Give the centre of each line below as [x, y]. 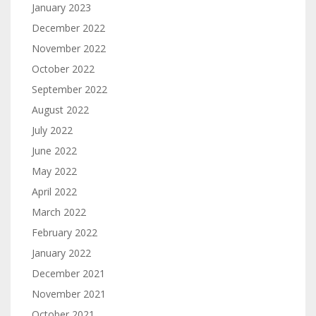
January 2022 [61, 253]
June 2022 [54, 151]
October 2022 [63, 69]
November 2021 [69, 294]
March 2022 [59, 212]
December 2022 [68, 28]
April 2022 [54, 192]
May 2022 [54, 171]
